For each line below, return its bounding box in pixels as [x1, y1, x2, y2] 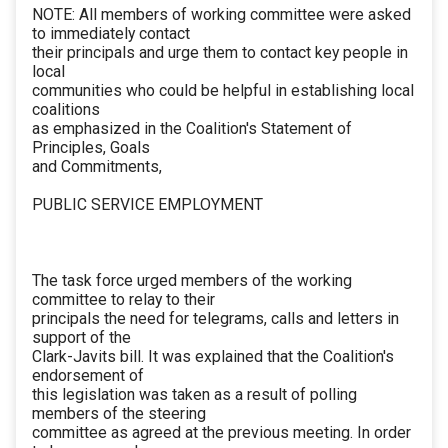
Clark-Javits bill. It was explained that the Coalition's [32, 347, 394, 367]
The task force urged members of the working [32, 271, 352, 291]
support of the [32, 328, 131, 348]
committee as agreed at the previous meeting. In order [32, 423, 411, 443]
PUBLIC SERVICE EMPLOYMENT [32, 195, 263, 215]
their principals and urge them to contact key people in [32, 43, 408, 63]
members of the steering [32, 404, 206, 424]
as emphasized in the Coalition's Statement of [32, 119, 352, 139]
